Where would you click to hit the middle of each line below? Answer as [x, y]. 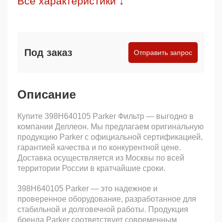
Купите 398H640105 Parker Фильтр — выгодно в [106, 116]
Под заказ [48, 52]
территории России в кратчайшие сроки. [91, 168]
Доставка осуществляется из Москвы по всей [101, 158]
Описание [47, 94]
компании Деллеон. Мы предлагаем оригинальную [111, 127]
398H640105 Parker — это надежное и [87, 189]
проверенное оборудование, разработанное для [107, 199]
